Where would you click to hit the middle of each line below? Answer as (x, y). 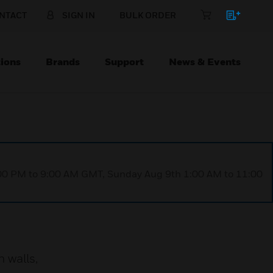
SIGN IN (79, 15)
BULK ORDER (148, 15)
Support (124, 62)
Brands (63, 62)
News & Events (205, 62)
